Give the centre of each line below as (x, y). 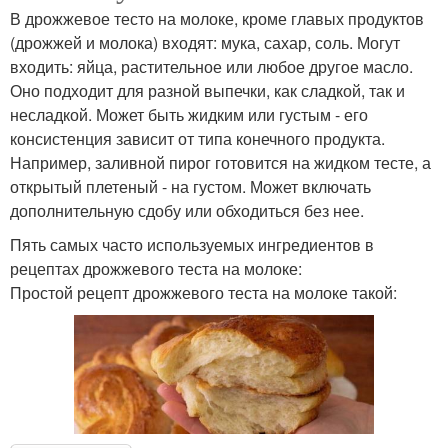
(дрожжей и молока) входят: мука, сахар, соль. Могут (205, 42)
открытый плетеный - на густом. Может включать (190, 186)
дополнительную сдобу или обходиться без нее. (187, 210)
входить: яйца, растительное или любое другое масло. (211, 66)
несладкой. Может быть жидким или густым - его (189, 114)
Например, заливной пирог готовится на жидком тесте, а (220, 162)
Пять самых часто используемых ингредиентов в (192, 244)
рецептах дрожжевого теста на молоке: (156, 268)
